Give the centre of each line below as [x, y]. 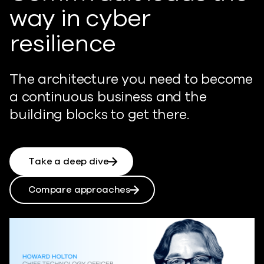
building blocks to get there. [99, 114]
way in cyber [80, 18]
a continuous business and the [108, 97]
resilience [62, 43]
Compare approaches [80, 189]
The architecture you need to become [131, 79]
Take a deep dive [69, 161]
